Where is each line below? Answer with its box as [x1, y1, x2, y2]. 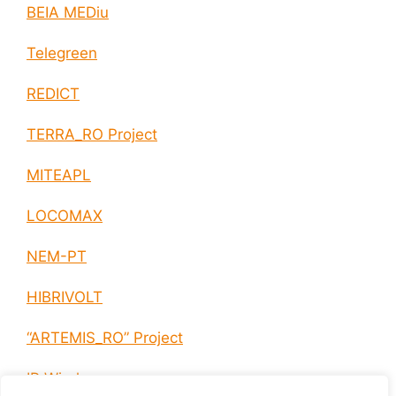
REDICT [27, 85, 80, 103]
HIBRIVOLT [27, 288, 103, 307]
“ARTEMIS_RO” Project [27, 329, 183, 347]
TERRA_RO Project [27, 126, 157, 144]
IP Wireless [27, 369, 104, 388]
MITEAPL [27, 166, 91, 185]
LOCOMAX [27, 207, 103, 225]
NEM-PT [27, 247, 87, 266]
